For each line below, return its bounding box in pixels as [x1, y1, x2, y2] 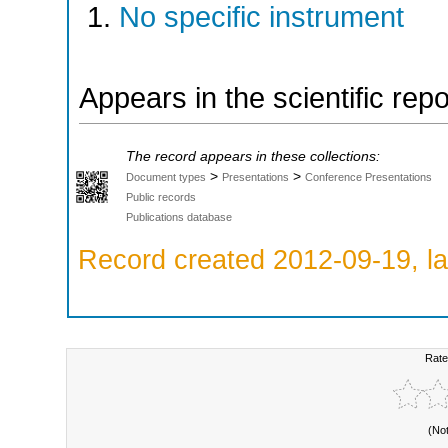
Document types [126, 171, 206, 184]
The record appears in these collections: [126, 149, 380, 165]
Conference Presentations [305, 171, 432, 184]
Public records [126, 191, 196, 204]
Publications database [126, 211, 232, 224]
